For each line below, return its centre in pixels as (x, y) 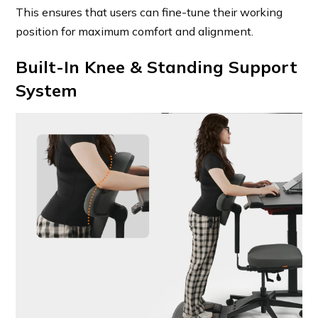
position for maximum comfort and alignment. (135, 32)
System (47, 91)
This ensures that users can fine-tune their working (149, 12)
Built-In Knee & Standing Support (157, 67)
